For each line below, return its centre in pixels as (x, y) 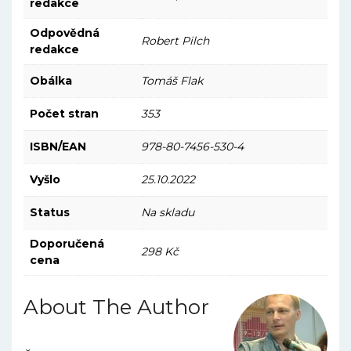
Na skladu (168, 213)
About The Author (116, 307)
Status (50, 213)
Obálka (51, 81)
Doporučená (67, 244)
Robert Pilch (175, 41)
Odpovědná (65, 33)
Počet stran (64, 114)
